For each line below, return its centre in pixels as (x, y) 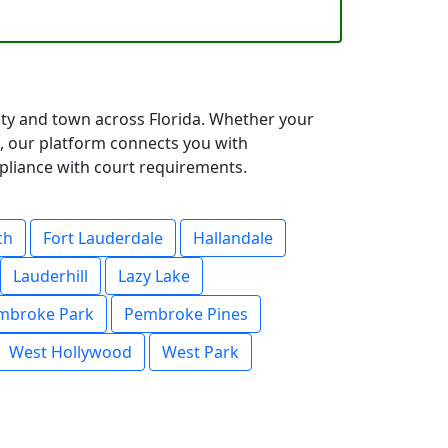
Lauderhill (50, 276)
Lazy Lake (154, 276)
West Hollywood (70, 352)
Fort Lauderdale (103, 238)
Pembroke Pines (186, 314)
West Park (200, 352)
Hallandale (233, 238)
